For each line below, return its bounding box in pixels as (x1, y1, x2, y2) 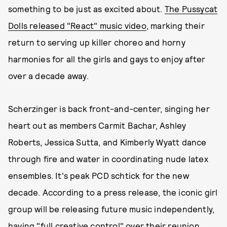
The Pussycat (164, 4, 218, 14)
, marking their (146, 20, 205, 30)
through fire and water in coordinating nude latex (8, 154, 208, 164)
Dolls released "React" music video (8, 20, 146, 30)
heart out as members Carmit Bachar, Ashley (8, 120, 186, 130)
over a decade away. (8, 70, 89, 81)
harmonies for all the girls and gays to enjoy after (8, 54, 206, 64)
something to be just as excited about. (8, 4, 165, 14)
